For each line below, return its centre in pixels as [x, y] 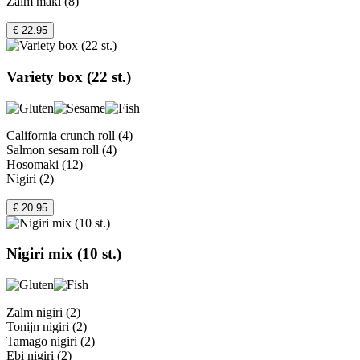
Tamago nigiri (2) [51, 342]
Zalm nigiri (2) [43, 313]
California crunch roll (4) [70, 135]
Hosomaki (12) [45, 164]
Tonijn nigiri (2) [47, 327]
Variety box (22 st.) [69, 76]
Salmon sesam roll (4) [61, 149]
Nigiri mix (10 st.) [64, 254]
